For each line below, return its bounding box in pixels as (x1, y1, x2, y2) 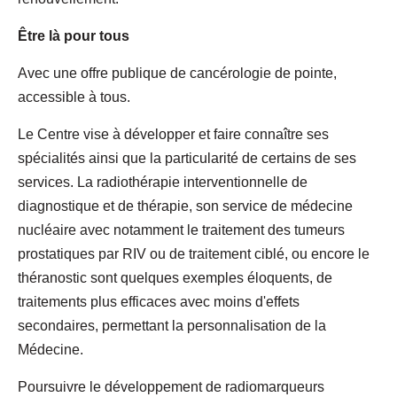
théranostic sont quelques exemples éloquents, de (18, 269, 332, 285)
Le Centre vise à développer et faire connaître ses (18, 126, 329, 142)
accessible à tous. (18, 89, 130, 105)
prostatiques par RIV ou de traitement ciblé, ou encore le (18, 245, 370, 261)
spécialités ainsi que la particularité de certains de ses (18, 150, 356, 166)
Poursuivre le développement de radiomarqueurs (18, 378, 324, 394)
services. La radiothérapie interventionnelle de (18, 174, 307, 190)
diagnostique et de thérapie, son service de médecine (18, 198, 353, 214)
